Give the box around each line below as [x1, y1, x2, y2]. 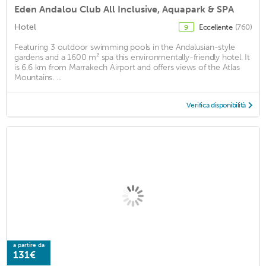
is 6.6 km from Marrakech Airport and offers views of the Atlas [14, 62, 240, 72]
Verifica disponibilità [186, 100, 246, 109]
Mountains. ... [14, 72, 62, 83]
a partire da [13, 242, 45, 249]
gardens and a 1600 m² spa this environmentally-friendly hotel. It [14, 52, 250, 62]
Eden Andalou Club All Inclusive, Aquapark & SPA [14, 3, 234, 15]
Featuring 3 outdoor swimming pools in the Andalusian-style [14, 42, 235, 52]
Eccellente [199, 22, 234, 31]
